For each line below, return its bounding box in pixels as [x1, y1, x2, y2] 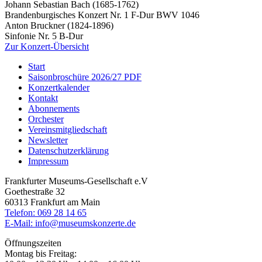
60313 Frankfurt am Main [5, 196, 100, 207]
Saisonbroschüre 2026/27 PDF [28, 71, 142, 82]
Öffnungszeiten [5, 237, 61, 248]
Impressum [28, 156, 68, 166]
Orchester [28, 113, 64, 124]
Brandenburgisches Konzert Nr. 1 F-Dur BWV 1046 [5, 9, 199, 20]
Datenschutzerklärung [28, 145, 109, 156]
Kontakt [28, 92, 58, 103]
